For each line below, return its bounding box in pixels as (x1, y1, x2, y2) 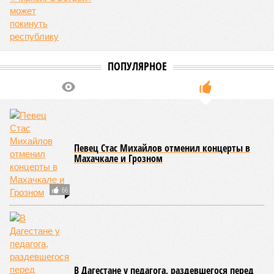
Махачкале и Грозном (74, 152, 163, 165)
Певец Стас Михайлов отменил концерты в (74, 141, 250, 155)
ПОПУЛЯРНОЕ (107, 59, 167, 73)
